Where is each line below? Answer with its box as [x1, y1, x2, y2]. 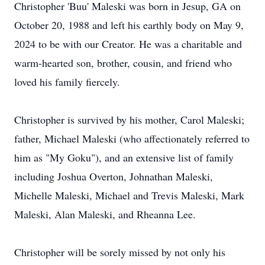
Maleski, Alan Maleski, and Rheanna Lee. [14, 207, 199, 221]
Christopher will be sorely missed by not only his [14, 245, 225, 259]
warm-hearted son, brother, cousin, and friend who [14, 56, 232, 70]
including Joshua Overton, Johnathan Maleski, [14, 169, 213, 183]
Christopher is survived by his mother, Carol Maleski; [14, 112, 244, 127]
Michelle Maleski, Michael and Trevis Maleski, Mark [14, 188, 244, 202]
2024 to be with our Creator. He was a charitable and [14, 37, 242, 51]
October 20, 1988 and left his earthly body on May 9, [14, 18, 244, 32]
